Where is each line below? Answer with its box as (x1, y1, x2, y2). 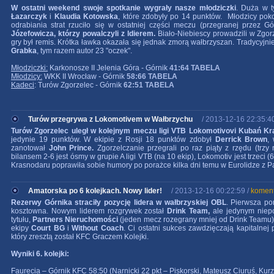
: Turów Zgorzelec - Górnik (34, 81, 124, 89)
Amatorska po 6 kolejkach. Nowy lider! (28, 187, 162, 195)
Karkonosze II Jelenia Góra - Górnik (48, 64, 169, 72)
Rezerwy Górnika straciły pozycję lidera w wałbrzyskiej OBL (11, 198, 226, 207)
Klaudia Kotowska (54, 12, 119, 21)
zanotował (11, 144, 49, 152)
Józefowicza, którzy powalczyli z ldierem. (11, 29, 155, 38)
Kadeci (11, 81, 34, 89)
